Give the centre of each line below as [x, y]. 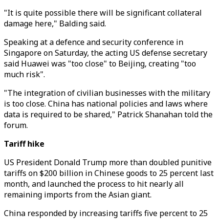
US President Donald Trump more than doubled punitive [108, 162]
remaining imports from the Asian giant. [78, 195]
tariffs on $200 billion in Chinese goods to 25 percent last [109, 173]
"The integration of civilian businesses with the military [107, 93]
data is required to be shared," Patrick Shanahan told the [108, 114]
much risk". [24, 74]
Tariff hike [25, 144]
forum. [16, 125]
